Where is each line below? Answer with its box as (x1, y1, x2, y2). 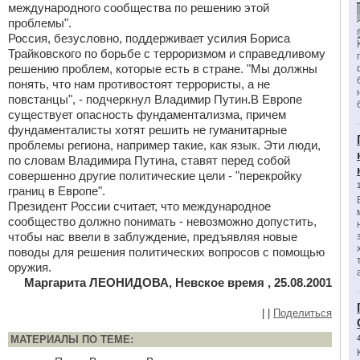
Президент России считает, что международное (8, 199, 271, 213)
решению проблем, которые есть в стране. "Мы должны (8, 62, 317, 76)
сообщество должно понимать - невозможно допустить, (8, 215, 317, 228)
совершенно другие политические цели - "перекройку (8, 169, 302, 182)
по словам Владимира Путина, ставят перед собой (8, 153, 290, 167)
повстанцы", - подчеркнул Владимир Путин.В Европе (8, 92, 302, 106)
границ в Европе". (8, 184, 105, 198)
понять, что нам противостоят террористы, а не (8, 77, 270, 91)
